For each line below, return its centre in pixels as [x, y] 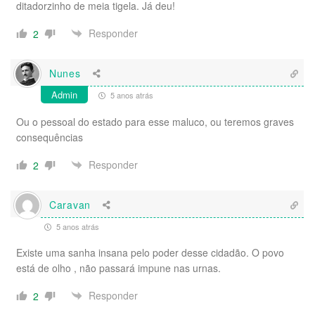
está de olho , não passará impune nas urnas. [118, 268]
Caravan [70, 205]
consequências [50, 137]
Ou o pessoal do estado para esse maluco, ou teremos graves [155, 121]
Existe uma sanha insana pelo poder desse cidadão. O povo [150, 252]
